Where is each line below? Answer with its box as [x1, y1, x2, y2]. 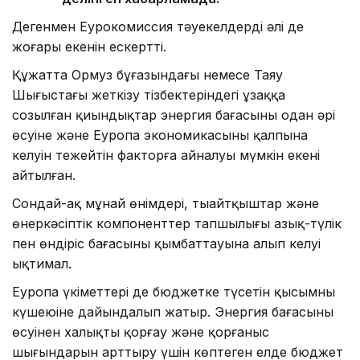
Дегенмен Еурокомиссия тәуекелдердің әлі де [12, 18, 304, 35]
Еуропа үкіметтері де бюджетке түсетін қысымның [12, 284, 335, 301]
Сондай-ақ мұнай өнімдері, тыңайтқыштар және [12, 195, 319, 212]
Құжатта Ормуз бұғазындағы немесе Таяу [12, 67, 283, 84]
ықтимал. [12, 256, 72, 272]
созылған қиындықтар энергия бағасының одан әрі [12, 107, 335, 124]
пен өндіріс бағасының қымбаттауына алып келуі [12, 235, 321, 252]
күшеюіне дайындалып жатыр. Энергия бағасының [12, 304, 333, 321]
